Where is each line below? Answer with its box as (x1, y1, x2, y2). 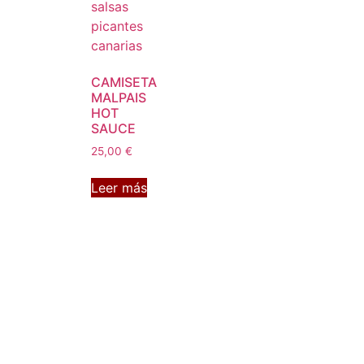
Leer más (91, 180, 147, 197)
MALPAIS (91, 89, 146, 106)
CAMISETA (91, 74, 157, 91)
